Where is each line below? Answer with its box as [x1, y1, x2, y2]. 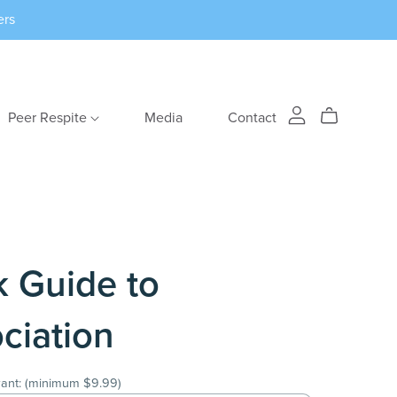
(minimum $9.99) [24, 375, 121, 391]
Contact [228, 108, 276, 127]
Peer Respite [7, 108, 90, 127]
